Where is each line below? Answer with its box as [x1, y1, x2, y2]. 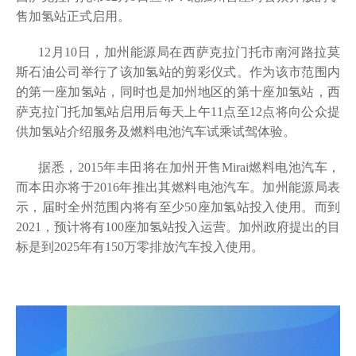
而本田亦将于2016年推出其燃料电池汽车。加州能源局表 [16, 180, 340, 194]
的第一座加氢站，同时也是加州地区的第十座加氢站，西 [16, 85, 340, 99]
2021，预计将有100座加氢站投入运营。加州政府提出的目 [16, 220, 340, 234]
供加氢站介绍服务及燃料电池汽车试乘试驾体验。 [16, 125, 296, 138]
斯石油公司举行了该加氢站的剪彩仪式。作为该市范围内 [16, 65, 340, 79]
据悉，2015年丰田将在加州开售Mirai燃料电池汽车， [38, 161, 340, 174]
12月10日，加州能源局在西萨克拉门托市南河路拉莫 [38, 45, 340, 59]
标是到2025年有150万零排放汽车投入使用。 [16, 240, 264, 253]
